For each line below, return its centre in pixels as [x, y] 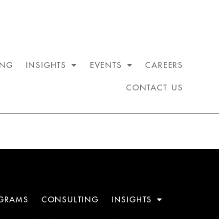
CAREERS [164, 65]
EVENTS [106, 65]
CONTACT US [155, 88]
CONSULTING [70, 199]
